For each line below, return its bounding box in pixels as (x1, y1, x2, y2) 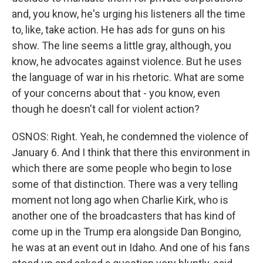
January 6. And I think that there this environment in (12, 146, 250, 159)
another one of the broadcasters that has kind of (12, 210, 236, 222)
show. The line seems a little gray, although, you (12, 39, 231, 52)
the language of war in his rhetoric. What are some (12, 71, 244, 83)
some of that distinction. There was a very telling (12, 178, 238, 190)
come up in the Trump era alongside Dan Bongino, (12, 225, 241, 238)
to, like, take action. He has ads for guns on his (12, 23, 225, 36)
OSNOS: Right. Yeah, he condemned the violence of (12, 130, 249, 143)
